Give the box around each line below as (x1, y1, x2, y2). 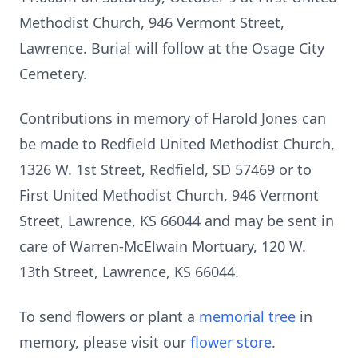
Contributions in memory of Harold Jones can (19, 109, 326, 128)
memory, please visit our (19, 332, 190, 352)
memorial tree (199, 307, 296, 326)
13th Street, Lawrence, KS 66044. (19, 262, 239, 281)
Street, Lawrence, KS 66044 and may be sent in (19, 211, 334, 230)
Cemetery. (19, 64, 87, 83)
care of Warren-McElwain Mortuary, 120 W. (19, 237, 306, 256)
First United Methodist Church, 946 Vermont (19, 185, 319, 205)
